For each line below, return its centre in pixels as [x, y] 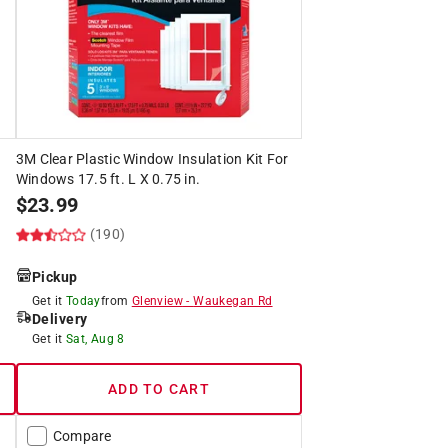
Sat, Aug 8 [95, 338]
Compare [82, 435]
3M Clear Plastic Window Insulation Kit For [152, 158]
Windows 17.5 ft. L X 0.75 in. [108, 178]
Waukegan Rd [233, 300]
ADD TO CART [159, 388]
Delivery [59, 318]
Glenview [157, 300]
